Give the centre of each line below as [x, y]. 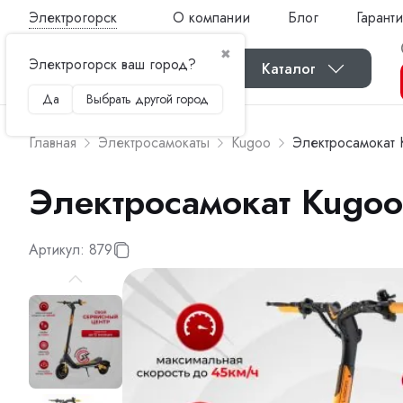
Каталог [288, 68]
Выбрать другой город [148, 99]
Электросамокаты [154, 143]
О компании [211, 17]
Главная [53, 143]
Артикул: [59, 250]
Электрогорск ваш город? [112, 64]
